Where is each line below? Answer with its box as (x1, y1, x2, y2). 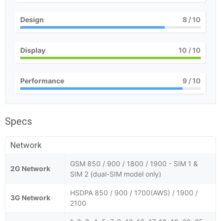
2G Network (10, 164, 50, 173)
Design (20, 15, 44, 24)
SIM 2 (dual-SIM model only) (70, 169, 161, 178)
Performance (20, 76, 64, 85)
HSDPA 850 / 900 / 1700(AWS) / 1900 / (70, 188, 198, 197)
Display (20, 45, 45, 54)
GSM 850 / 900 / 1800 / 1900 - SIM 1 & (70, 159, 198, 168)
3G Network (10, 193, 50, 202)
